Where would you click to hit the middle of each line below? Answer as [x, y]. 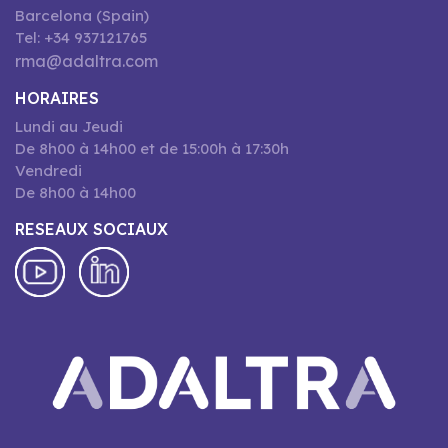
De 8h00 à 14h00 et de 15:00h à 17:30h [152, 148]
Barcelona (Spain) [82, 15]
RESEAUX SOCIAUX [91, 229]
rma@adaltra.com [86, 61]
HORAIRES [57, 98]
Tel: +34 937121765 [81, 37]
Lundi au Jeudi [69, 126]
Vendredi [48, 170]
